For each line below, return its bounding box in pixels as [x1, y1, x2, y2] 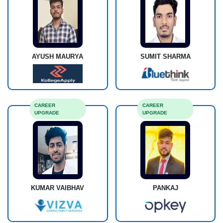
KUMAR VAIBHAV [31, 184, 85, 192]
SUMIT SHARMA [140, 53, 191, 61]
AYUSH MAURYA [32, 53, 84, 61]
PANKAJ [152, 184, 178, 192]
